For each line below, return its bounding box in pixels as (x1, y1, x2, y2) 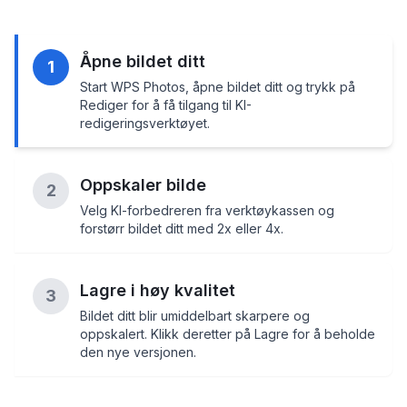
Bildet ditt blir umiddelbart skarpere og (80, 308, 310, 324)
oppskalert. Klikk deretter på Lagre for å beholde (80, 326, 375, 342)
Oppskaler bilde (80, 175, 206, 195)
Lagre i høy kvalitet (80, 281, 235, 301)
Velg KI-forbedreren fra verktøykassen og (80, 203, 334, 219)
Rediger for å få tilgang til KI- (80, 97, 252, 114)
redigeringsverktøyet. (80, 115, 210, 132)
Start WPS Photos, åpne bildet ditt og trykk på (80, 79, 355, 95)
